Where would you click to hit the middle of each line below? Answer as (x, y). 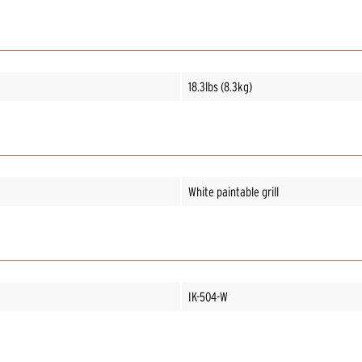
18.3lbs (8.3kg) (220, 86)
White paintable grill (234, 191)
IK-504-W (208, 296)
